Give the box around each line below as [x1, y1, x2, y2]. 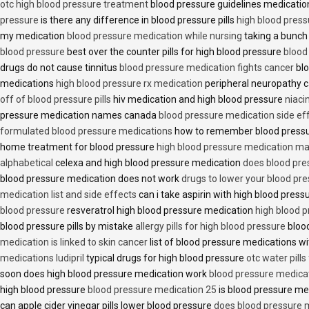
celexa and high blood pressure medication [53, 157, 243, 169]
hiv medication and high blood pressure [111, 94, 285, 106]
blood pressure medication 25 [88, 284, 217, 296]
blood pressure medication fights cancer [119, 62, 294, 74]
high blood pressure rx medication [56, 78, 203, 90]
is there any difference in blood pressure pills [39, 14, 237, 26]
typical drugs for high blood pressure [84, 252, 246, 264]
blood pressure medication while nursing [67, 30, 242, 42]
